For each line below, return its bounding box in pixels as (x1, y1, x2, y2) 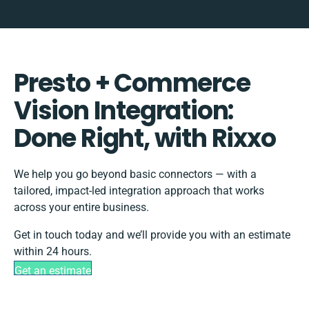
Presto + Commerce (14, 66, 250, 101)
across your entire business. (14, 201, 149, 215)
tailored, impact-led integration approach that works (14, 184, 264, 198)
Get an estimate (14, 264, 91, 278)
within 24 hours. (14, 245, 92, 259)
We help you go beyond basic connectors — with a (14, 168, 257, 181)
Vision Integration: (14, 93, 234, 129)
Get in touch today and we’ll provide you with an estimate (14, 228, 290, 242)
